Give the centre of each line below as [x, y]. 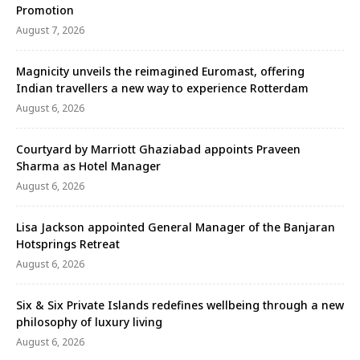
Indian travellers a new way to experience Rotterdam [162, 88]
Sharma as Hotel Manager [88, 166]
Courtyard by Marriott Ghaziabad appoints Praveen [158, 149]
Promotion [45, 10]
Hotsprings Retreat [68, 244]
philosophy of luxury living [89, 322]
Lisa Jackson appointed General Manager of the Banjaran [176, 227]
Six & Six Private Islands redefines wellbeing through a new [180, 305]
